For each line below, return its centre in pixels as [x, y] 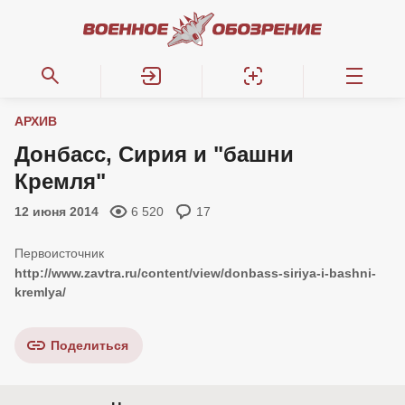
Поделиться [89, 345]
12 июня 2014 [57, 212]
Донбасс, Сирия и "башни [154, 154]
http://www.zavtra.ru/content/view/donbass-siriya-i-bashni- [195, 273]
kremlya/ [40, 292]
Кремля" [60, 181]
